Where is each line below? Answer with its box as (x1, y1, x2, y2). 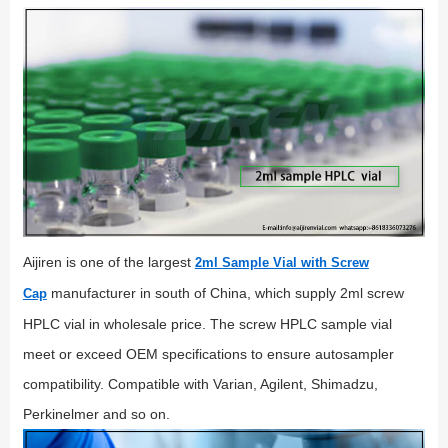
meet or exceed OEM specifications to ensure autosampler (22, 345, 394, 362)
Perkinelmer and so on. (22, 405, 170, 422)
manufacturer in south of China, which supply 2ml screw (46, 284, 404, 301)
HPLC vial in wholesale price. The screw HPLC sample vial (22, 315, 392, 332)
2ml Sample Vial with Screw (194, 254, 369, 270)
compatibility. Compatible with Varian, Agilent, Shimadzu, (22, 375, 378, 392)
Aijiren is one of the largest (22, 253, 195, 270)
